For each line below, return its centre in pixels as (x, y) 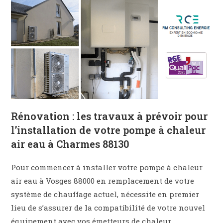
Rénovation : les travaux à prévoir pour (110, 116)
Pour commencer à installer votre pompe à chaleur (107, 167)
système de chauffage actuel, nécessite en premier (105, 194)
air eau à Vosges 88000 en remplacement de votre (103, 180)
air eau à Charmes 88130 (70, 144)
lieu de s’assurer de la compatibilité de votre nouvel (108, 207)
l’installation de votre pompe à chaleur (109, 130)
